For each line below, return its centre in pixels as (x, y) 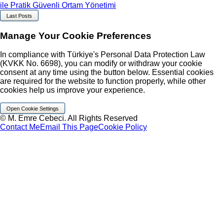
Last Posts (19, 16)
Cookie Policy (123, 127)
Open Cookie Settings (33, 108)
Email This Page (69, 127)
